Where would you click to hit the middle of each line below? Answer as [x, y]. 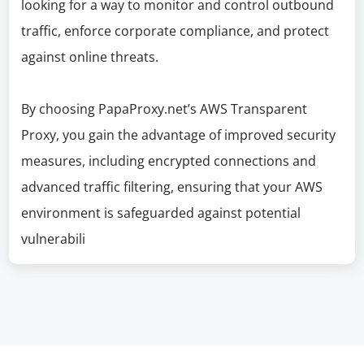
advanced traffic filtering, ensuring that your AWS [172, 187]
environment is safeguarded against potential [161, 213]
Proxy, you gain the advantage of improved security [179, 135]
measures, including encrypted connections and [169, 161]
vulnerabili [54, 239]
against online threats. [90, 57]
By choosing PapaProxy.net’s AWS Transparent [165, 109]
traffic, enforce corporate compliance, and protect [175, 31]
